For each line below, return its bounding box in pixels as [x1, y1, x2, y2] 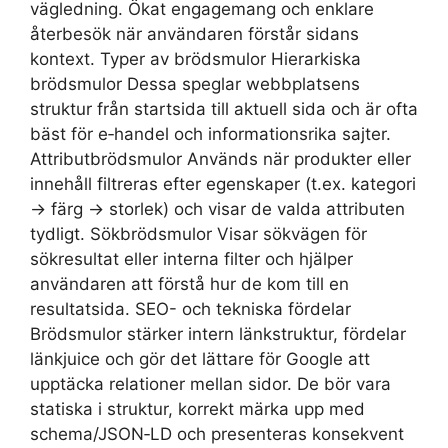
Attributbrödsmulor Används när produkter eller [30, 149, 411, 170]
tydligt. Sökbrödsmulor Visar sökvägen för [30, 224, 367, 245]
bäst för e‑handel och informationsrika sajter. [30, 124, 391, 145]
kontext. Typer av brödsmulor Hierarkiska [30, 49, 361, 70]
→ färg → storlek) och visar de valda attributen [30, 199, 405, 220]
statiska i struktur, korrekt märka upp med [30, 399, 365, 420]
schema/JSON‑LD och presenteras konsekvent [30, 424, 404, 445]
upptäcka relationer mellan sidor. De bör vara [30, 374, 391, 395]
